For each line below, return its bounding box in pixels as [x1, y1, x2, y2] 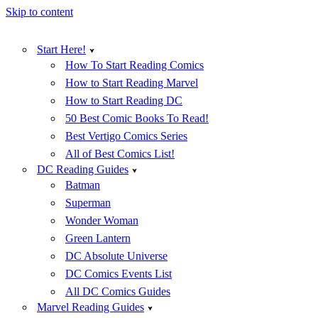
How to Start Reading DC [65, 94, 182, 106]
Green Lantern [65, 232, 131, 244]
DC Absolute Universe [65, 250, 168, 262]
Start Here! [37, 43, 86, 55]
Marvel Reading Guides [37, 301, 144, 313]
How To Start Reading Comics [65, 59, 204, 71]
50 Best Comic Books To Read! [65, 112, 209, 124]
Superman [65, 197, 111, 209]
